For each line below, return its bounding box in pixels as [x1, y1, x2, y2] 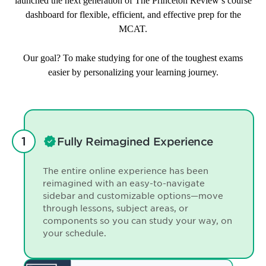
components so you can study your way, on [43, 216, 232, 226]
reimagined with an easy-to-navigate [43, 179, 205, 189]
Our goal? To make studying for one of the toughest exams [23, 53, 243, 64]
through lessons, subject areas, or [43, 204, 188, 214]
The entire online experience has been [43, 166, 208, 176]
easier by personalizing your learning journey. [47, 67, 218, 78]
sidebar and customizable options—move [43, 191, 223, 201]
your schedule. [43, 229, 106, 239]
